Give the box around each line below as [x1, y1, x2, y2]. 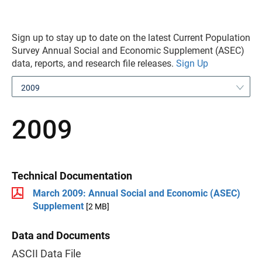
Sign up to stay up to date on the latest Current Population [12, 32, 250, 43]
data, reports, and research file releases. [12, 58, 176, 69]
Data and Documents [12, 229, 110, 242]
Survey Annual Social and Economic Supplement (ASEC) [12, 45, 244, 56]
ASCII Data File [12, 247, 81, 260]
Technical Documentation [12, 170, 132, 182]
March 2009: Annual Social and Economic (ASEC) [33, 188, 240, 199]
